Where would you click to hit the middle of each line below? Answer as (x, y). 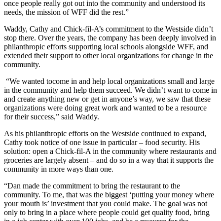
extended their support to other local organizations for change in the (109, 55)
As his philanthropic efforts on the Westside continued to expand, (105, 133)
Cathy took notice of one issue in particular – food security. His (102, 142)
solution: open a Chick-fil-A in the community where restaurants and (110, 151)
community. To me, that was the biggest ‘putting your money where (109, 194)
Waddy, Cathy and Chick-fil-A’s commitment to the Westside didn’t (109, 29)
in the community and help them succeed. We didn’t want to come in (110, 90)
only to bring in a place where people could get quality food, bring (107, 212)
